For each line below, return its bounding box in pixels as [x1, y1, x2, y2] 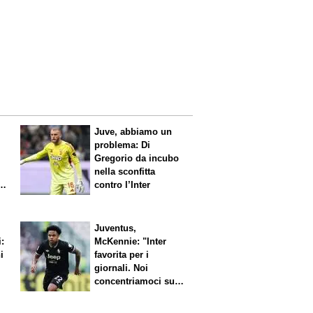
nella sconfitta [94, 166, 156, 177]
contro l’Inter [94, 179, 151, 190]
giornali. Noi [94, 262, 149, 273]
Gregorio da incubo [94, 152, 180, 163]
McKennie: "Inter [94, 235, 167, 247]
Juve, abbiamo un [94, 126, 173, 137]
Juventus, [94, 222, 137, 233]
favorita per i [94, 249, 150, 260]
